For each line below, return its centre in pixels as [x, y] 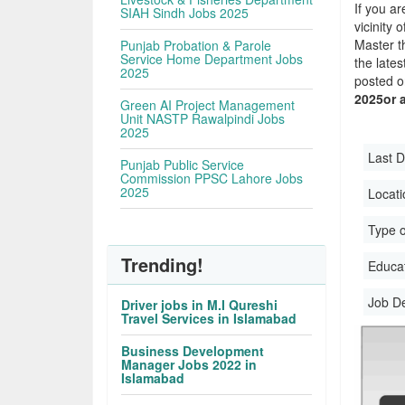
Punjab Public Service [183, 165]
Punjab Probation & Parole [196, 45]
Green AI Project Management [208, 105]
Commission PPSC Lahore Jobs [212, 178]
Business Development [193, 351]
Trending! [163, 264]
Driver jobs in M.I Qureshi [200, 305]
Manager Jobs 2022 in [189, 364]
